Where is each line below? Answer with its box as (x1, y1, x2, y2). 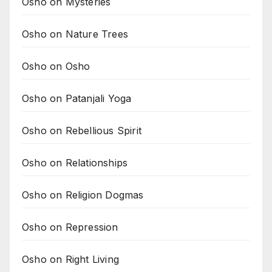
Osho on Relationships (22, 157, 128, 169)
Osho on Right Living (22, 253, 119, 266)
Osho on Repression (22, 221, 118, 234)
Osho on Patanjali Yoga (22, 92, 132, 105)
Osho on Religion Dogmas (22, 189, 144, 202)
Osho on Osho (22, 60, 90, 73)
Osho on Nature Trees (22, 28, 128, 41)
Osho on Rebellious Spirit (22, 124, 141, 137)
